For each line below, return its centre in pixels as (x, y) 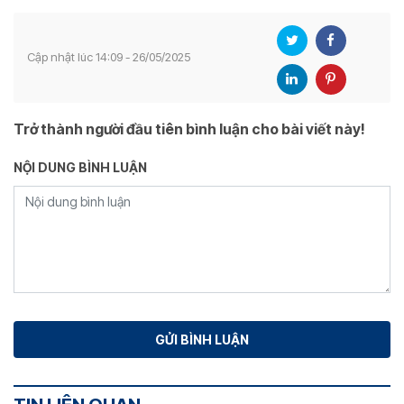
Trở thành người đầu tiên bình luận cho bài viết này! (189, 129)
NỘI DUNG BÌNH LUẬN (80, 167)
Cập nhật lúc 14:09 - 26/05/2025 (109, 57)
